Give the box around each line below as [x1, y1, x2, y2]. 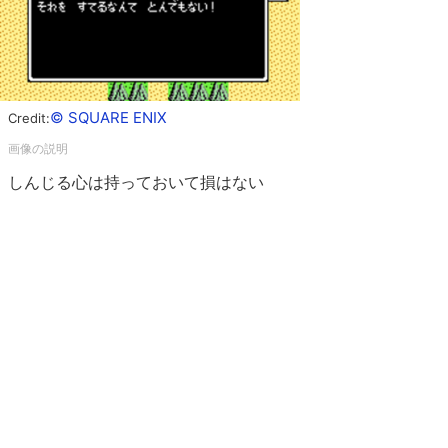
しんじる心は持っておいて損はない [8, 172, 264, 192]
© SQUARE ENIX [50, 108, 167, 127]
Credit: [8, 110, 50, 126]
